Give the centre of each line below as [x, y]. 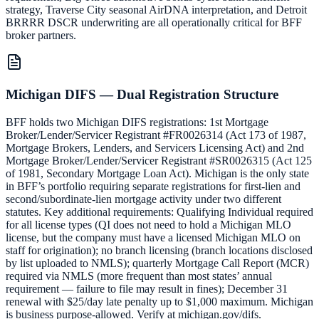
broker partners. [41, 36]
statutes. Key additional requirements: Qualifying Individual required [159, 211]
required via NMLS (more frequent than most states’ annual [139, 276]
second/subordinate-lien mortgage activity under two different [143, 199]
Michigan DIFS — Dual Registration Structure [142, 95]
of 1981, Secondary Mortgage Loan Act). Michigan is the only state [157, 173]
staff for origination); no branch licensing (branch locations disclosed [159, 250]
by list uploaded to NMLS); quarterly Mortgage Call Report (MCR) [157, 263]
